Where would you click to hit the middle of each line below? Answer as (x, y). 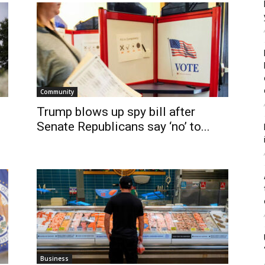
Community (57, 92)
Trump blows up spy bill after (116, 112)
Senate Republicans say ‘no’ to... (123, 127)
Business (54, 258)
